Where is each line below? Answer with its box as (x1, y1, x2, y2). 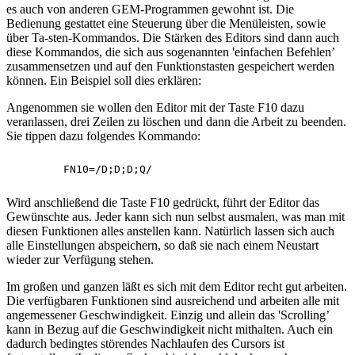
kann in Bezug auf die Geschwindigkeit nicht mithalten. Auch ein (6, 323, 333, 337)
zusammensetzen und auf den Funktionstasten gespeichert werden (6, 59, 334, 74)
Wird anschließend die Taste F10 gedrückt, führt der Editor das (6, 196, 319, 210)
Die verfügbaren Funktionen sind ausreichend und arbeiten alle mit (6, 294, 339, 308)
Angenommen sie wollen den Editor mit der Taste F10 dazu (6, 101, 304, 115)
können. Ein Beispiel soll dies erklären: (6, 74, 201, 88)
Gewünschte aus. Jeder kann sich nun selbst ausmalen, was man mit (6, 210, 345, 224)
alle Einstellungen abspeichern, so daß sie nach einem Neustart (6, 239, 319, 253)
